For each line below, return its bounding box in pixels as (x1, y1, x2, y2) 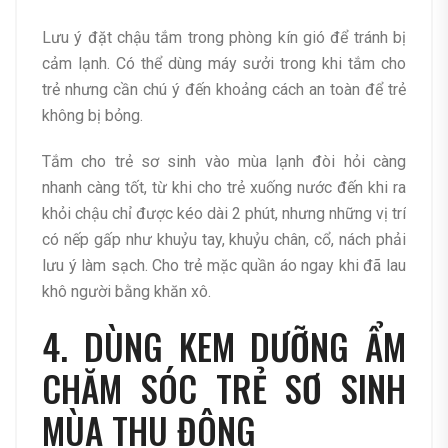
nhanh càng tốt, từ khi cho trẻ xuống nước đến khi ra (42, 178, 406, 198)
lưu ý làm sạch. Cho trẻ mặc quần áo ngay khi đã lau (42, 256, 406, 276)
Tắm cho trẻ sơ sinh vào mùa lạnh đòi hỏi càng (42, 152, 406, 172)
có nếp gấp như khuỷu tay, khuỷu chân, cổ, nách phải (42, 230, 406, 250)
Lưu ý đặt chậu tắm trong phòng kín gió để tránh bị (42, 28, 406, 48)
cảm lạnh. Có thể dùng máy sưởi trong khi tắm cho (42, 54, 406, 74)
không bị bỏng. (42, 106, 143, 126)
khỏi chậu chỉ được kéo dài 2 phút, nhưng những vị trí (42, 204, 406, 224)
